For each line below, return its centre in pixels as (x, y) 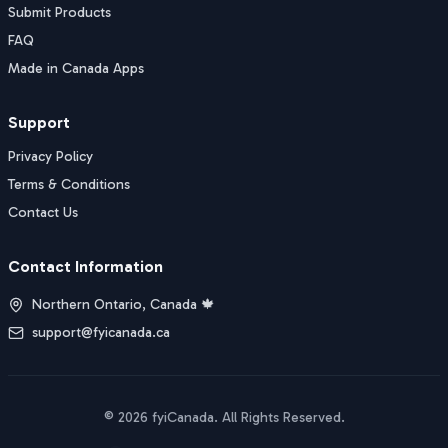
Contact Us (43, 212)
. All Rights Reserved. (279, 417)
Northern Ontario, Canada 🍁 (123, 304)
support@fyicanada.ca (101, 332)
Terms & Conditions (69, 184)
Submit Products (59, 12)
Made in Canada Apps (76, 68)
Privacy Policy (50, 156)
